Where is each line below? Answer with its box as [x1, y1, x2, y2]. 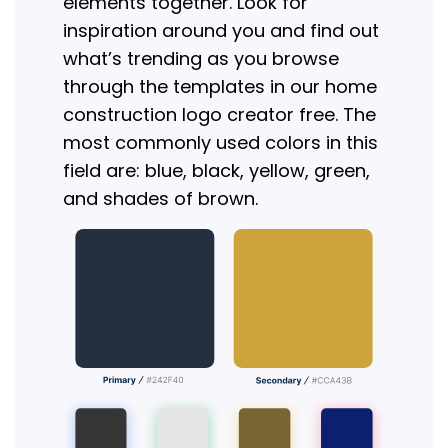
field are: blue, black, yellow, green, [63, 158, 370, 184]
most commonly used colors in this [63, 130, 378, 156]
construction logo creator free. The [63, 102, 376, 128]
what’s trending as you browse [63, 46, 339, 72]
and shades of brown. [63, 186, 258, 212]
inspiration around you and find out [63, 18, 379, 44]
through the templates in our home [63, 74, 377, 100]
